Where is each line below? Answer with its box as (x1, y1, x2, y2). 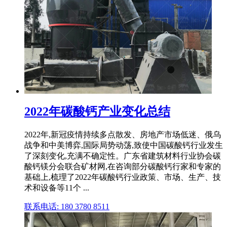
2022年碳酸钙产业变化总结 (24, 105, 170, 119)
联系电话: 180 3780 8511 (24, 202, 109, 211)
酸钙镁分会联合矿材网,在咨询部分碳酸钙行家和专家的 (24, 162, 221, 171)
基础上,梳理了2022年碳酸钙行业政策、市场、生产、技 (24, 173, 221, 182)
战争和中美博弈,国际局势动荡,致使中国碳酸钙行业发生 (24, 141, 223, 150)
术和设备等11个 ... (24, 183, 89, 193)
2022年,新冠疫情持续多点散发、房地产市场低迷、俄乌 (24, 130, 221, 139)
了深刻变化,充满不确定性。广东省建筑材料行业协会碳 (24, 152, 221, 161)
